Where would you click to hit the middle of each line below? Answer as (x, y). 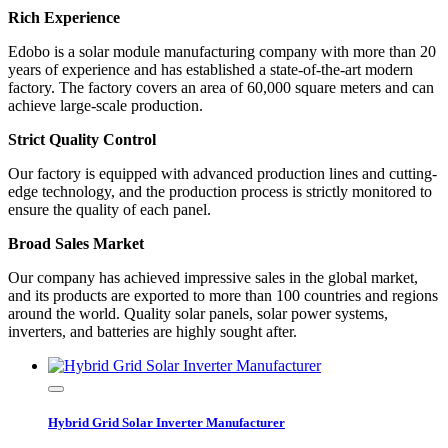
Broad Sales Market (76, 244)
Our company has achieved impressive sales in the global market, (213, 278)
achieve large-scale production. (105, 106)
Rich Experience (64, 18)
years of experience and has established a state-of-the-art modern (210, 70)
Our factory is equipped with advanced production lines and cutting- (222, 174)
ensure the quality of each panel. (109, 210)
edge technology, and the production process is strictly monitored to (220, 192)
